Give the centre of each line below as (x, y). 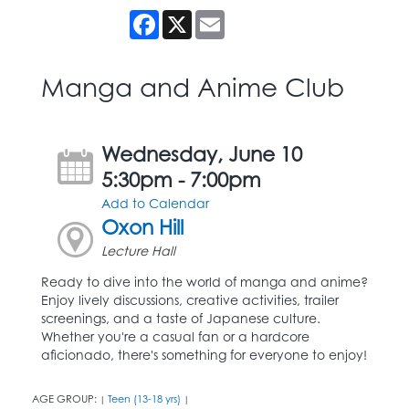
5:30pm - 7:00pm (182, 179)
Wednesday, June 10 (202, 153)
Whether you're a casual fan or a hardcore (175, 336)
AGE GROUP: (66, 399)
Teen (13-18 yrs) (144, 399)
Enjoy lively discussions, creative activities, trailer (190, 299)
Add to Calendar (156, 203)
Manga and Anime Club (193, 87)
